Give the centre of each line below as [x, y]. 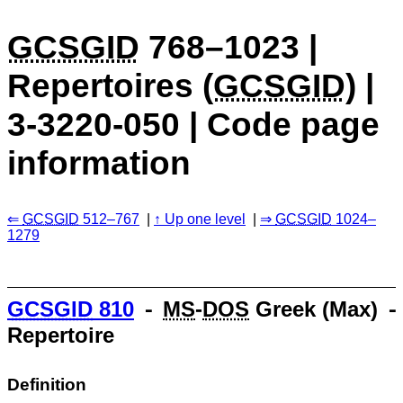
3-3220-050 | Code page [193, 124]
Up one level [205, 219]
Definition [47, 384]
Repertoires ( [110, 85]
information [99, 162]
